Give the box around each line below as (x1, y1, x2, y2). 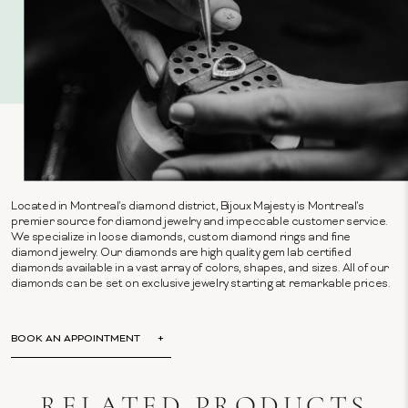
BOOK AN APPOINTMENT (11, 333, 140, 346)
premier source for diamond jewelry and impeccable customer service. (11, 215, 388, 230)
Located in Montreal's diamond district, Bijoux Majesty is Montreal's (11, 199, 364, 215)
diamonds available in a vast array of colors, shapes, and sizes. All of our (11, 261, 389, 277)
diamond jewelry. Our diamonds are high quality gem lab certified (11, 246, 352, 261)
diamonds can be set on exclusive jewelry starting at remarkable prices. (11, 277, 391, 292)
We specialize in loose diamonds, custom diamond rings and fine (11, 230, 352, 246)
